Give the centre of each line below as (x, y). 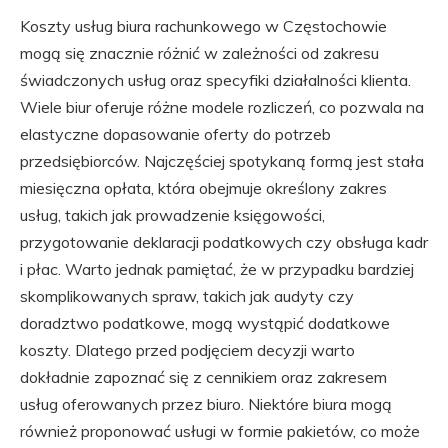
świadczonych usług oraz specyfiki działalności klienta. (215, 80)
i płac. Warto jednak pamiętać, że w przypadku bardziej (217, 269)
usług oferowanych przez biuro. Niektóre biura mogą (206, 404)
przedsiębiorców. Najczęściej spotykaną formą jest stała (222, 161)
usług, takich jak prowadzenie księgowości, (172, 215)
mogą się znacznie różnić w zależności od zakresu (199, 53)
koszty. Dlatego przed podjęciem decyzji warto (187, 350)
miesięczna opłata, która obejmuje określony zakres (203, 188)
